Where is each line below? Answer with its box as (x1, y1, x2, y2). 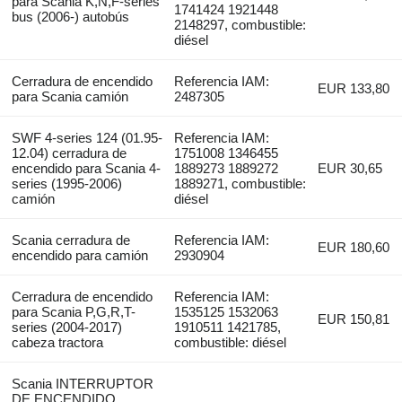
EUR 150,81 (318, 310, 390, 327)
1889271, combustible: (174, 175, 307, 191)
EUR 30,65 (318, 160, 383, 176)
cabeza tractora (11, 334, 103, 350)
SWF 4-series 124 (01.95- (11, 129, 162, 145)
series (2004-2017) (11, 319, 122, 335)
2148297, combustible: (174, 16, 307, 32)
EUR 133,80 (318, 80, 390, 96)
